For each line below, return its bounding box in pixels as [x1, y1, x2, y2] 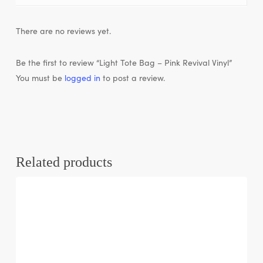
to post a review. [100, 71, 165, 83]
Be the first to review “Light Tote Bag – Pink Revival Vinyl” [15, 56, 232, 68]
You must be [15, 71, 65, 83]
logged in [64, 71, 100, 83]
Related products [15, 154, 112, 170]
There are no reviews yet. [15, 24, 111, 36]
